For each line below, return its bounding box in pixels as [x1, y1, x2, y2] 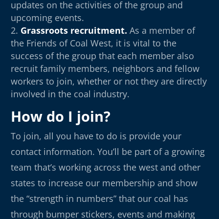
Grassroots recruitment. [21, 24, 128, 36]
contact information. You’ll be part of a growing [11, 145, 205, 157]
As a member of [127, 24, 196, 36]
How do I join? [11, 106, 111, 126]
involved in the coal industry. [11, 88, 130, 100]
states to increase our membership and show [11, 176, 198, 189]
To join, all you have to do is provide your [11, 130, 182, 142]
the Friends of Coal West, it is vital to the [11, 37, 177, 49]
